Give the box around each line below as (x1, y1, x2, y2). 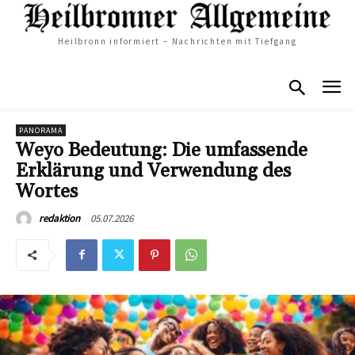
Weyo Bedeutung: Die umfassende (16, 138, 307, 162)
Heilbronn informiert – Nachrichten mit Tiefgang (58, 36, 297, 48)
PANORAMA (19, 124, 63, 136)
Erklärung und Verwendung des (16, 158, 291, 183)
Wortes (16, 179, 78, 204)
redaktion (39, 211, 80, 225)
